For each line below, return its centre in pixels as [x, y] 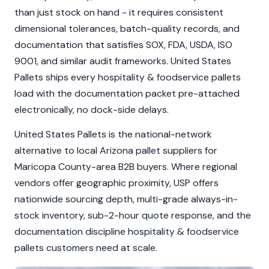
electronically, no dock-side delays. [92, 110]
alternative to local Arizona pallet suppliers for [116, 150]
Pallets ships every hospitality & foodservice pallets [128, 77]
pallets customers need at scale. [86, 248]
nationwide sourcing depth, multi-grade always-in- [126, 199]
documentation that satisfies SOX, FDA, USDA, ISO [123, 45]
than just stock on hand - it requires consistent [119, 12]
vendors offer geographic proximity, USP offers [116, 183]
